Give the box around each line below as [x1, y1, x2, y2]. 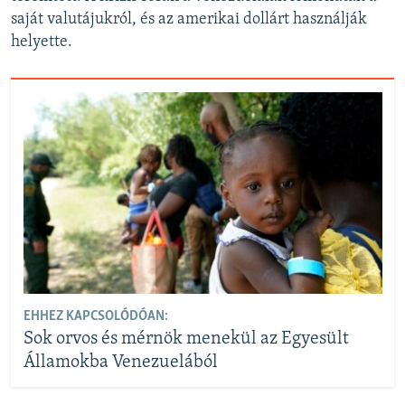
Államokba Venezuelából [23, 353, 218, 372]
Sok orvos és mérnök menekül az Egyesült [23, 330, 349, 349]
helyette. [11, 33, 72, 52]
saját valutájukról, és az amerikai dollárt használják [11, 11, 367, 29]
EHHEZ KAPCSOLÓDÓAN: [23, 309, 168, 325]
